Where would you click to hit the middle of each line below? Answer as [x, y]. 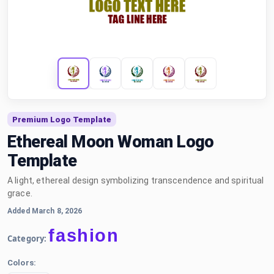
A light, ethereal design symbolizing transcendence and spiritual [136, 180]
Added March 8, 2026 [45, 211]
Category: [27, 239]
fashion [84, 235]
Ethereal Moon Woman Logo [111, 142]
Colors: [22, 263]
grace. [20, 193]
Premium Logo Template [62, 119]
